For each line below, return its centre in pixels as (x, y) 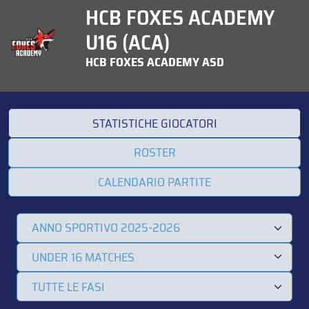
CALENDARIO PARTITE (154, 182)
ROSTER (154, 153)
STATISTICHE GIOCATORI (154, 123)
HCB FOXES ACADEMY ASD (155, 62)
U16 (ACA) (128, 43)
